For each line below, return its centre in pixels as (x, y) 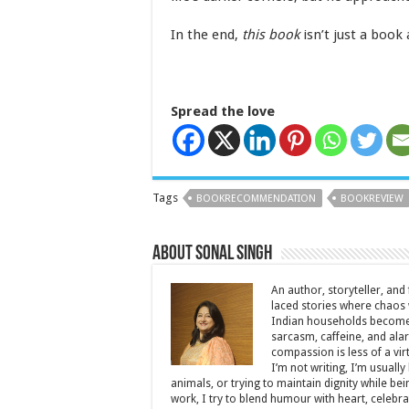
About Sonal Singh (212, 254)
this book (271, 35)
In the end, (206, 35)
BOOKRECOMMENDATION (256, 199)
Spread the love (223, 111)
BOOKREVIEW (372, 199)
